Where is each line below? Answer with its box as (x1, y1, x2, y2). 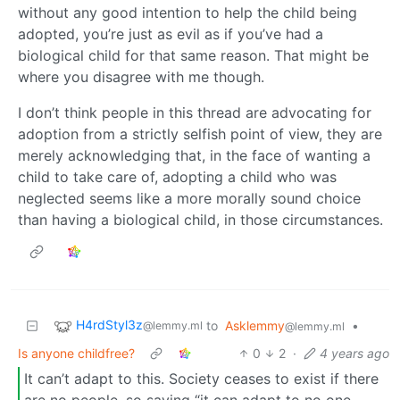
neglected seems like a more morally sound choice (18, 188, 361, 207)
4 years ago (320, 345, 389, 361)
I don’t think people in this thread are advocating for (18, 103, 371, 121)
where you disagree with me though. (18, 67, 264, 86)
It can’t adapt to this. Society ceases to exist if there (24, 370, 379, 388)
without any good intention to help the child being (18, 3, 357, 21)
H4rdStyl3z (76, 317, 143, 333)
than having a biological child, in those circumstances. (18, 210, 383, 229)
